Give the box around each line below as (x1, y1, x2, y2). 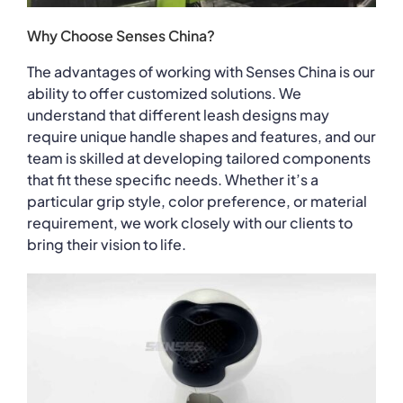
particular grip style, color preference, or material (26, 191, 367, 210)
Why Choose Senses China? (26, 25, 215, 45)
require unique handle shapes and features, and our (26, 126, 376, 146)
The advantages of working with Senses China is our (26, 61, 375, 81)
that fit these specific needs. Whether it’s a (26, 169, 318, 189)
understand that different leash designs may (26, 104, 329, 124)
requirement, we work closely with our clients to (26, 212, 353, 232)
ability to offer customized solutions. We (26, 83, 301, 103)
